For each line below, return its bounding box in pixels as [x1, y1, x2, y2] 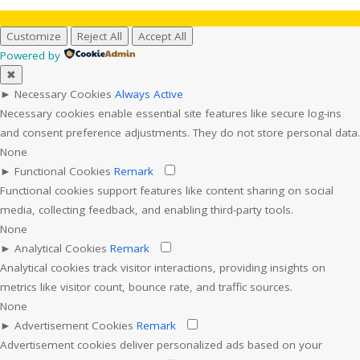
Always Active [115, 87, 183, 101]
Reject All [77, 29, 122, 43]
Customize [6, 29, 61, 43]
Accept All [138, 29, 186, 43]
